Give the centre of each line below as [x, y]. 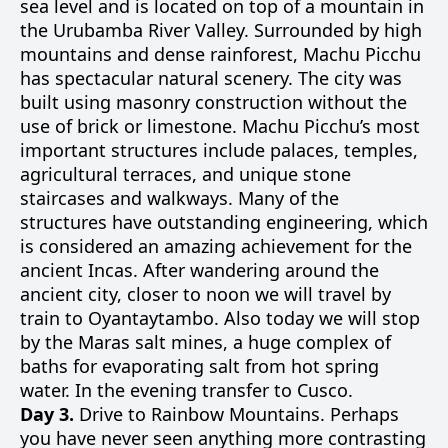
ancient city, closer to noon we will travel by [205, 294]
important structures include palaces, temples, [219, 150]
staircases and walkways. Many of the [179, 198]
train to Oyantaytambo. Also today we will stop [220, 318]
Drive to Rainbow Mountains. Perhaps [236, 414]
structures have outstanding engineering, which [224, 222]
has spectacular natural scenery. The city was [211, 78]
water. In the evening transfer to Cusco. [186, 390]
